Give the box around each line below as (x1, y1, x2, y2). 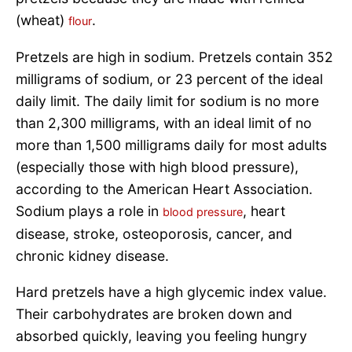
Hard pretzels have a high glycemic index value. (16, 283, 327, 300)
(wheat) (16, 12, 68, 29)
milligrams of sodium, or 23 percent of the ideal (16, 71, 323, 88)
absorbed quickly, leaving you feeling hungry (16, 327, 307, 344)
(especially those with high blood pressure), (16, 159, 299, 176)
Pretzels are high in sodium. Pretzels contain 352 (16, 49, 333, 66)
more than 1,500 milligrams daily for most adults (16, 137, 327, 154)
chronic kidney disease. (16, 247, 169, 265)
